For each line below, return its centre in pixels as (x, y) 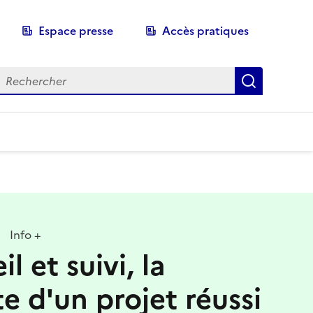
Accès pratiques (205, 31)
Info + (24, 235)
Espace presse (76, 31)
